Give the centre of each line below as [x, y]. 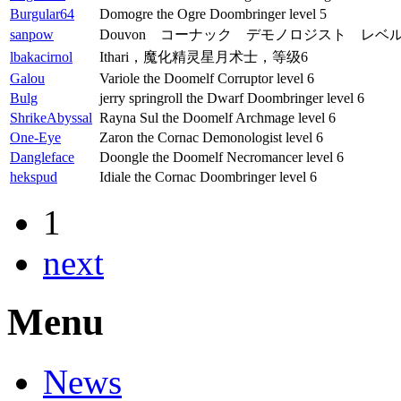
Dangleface [42, 157]
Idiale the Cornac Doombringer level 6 [208, 176]
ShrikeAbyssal [51, 117]
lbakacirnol [41, 56]
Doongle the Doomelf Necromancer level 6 [222, 157]
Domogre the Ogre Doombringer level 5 [213, 13]
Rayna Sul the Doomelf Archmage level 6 [218, 117]
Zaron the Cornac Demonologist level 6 [211, 137]
